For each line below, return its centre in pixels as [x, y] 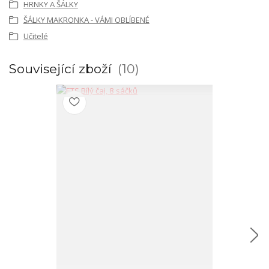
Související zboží [62, 69]
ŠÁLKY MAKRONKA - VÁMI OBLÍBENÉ [86, 20]
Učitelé [35, 36]
